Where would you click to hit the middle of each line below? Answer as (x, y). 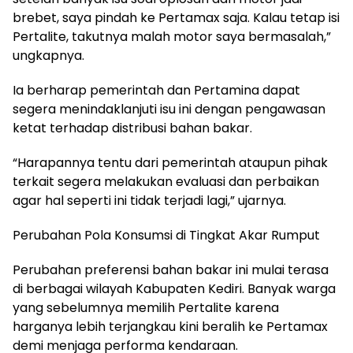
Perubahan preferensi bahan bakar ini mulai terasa (171, 270)
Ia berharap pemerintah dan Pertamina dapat (156, 91)
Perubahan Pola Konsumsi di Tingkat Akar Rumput (166, 236)
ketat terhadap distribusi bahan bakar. (132, 128)
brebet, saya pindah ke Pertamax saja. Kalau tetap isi (176, 18)
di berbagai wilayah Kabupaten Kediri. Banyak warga (174, 289)
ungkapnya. (48, 56)
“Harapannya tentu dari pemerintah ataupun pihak (170, 163)
